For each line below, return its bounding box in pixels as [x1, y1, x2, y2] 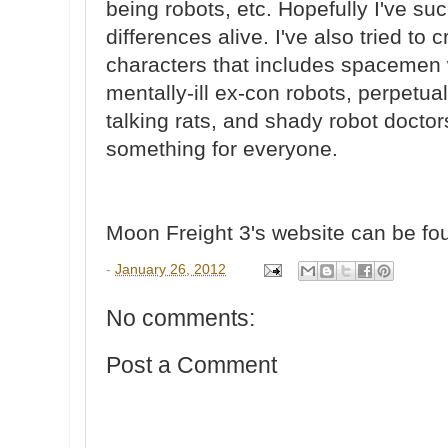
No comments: [106, 304, 255, 331]
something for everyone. [106, 137, 338, 161]
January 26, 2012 [115, 262, 226, 278]
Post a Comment [106, 352, 277, 379]
